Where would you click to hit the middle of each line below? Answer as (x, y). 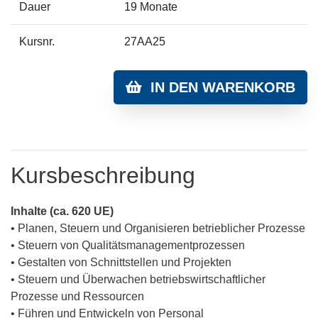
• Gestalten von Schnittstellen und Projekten (121, 262)
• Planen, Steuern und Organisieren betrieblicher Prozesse (158, 228)
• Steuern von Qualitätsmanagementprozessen (128, 245)
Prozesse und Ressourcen (77, 296)
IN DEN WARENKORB (219, 87)
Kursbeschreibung (103, 175)
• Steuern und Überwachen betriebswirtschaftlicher (138, 279)
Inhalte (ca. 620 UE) (62, 211)
